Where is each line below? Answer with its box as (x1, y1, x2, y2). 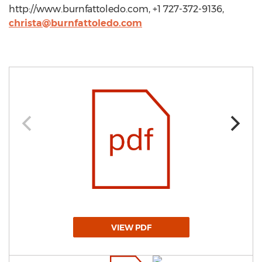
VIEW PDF (111, 222, 151, 233)
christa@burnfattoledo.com (9, 18, 142, 29)
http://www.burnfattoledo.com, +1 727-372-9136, (9, 4, 224, 15)
